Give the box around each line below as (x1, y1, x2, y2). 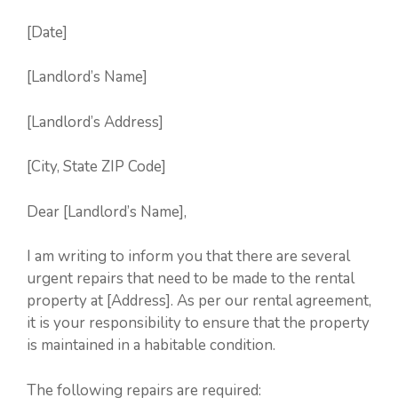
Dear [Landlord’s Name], (27, 201, 187, 222)
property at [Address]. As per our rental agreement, (27, 291, 371, 312)
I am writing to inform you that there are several (27, 246, 350, 267)
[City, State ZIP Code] (27, 156, 166, 178)
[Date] (27, 21, 68, 43)
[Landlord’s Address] (27, 111, 163, 132)
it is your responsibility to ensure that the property (27, 313, 370, 334)
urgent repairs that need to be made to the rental (27, 268, 354, 290)
